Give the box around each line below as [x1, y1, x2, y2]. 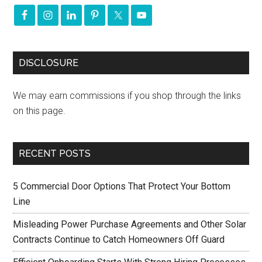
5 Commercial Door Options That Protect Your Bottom [13, 181, 231, 192]
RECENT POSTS [19, 148, 91, 160]
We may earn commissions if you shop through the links [13, 90, 242, 102]
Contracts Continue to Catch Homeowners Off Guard [13, 234, 225, 246]
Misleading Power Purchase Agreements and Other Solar [13, 219, 247, 230]
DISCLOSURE [19, 57, 79, 69]
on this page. [13, 105, 66, 117]
